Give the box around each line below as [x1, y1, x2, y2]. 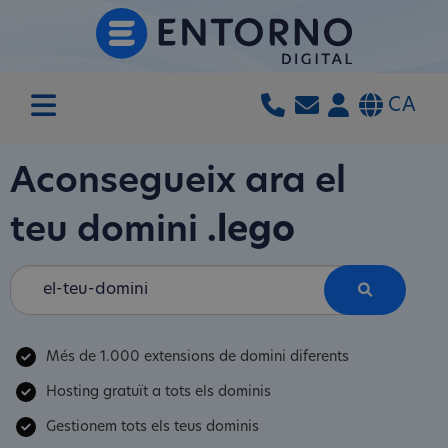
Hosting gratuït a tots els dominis [46, 384, 271, 400]
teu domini [10, 215, 207, 250]
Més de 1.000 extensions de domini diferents [46, 350, 349, 365]
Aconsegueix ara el [10, 166, 346, 201]
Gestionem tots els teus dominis [46, 419, 259, 435]
